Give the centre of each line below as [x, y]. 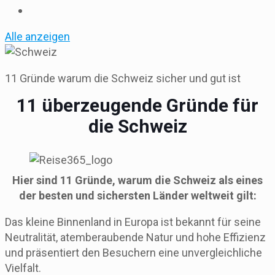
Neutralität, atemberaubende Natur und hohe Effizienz [135, 237]
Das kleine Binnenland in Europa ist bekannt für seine [133, 222]
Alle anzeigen [37, 37]
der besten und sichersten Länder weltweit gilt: [137, 195]
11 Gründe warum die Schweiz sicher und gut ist [123, 78]
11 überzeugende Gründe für [137, 105]
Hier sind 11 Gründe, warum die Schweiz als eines [137, 180]
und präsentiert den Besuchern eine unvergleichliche [134, 252]
